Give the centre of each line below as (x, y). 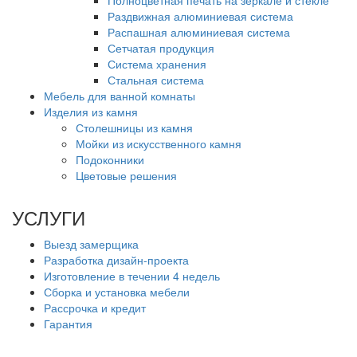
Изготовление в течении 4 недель (132, 275)
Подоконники (110, 159)
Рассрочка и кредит (95, 307)
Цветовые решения (126, 175)
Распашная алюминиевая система (199, 31)
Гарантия (68, 323)
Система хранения (157, 63)
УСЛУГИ (49, 217)
